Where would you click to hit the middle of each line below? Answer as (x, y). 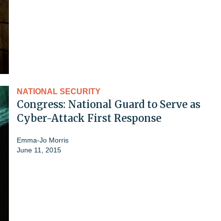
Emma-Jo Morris (43, 140)
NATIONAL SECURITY (59, 91)
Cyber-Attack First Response (89, 118)
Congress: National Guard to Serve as (109, 104)
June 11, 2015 (39, 150)
